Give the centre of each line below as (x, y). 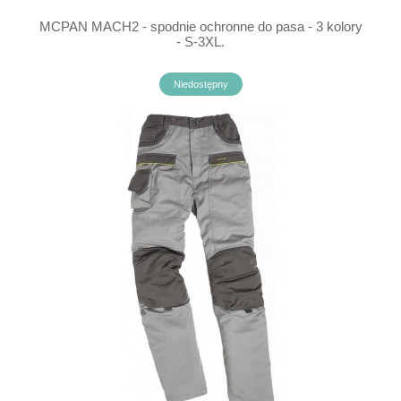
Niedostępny (200, 84)
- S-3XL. (200, 42)
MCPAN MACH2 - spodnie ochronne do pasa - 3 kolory (200, 26)
